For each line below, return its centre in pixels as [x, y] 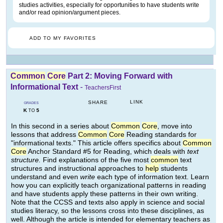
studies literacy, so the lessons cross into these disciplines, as [108, 211]
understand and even [46, 177]
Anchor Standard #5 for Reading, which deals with [107, 152]
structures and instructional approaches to [78, 168]
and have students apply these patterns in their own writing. [105, 194]
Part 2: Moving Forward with [119, 76]
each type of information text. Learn [152, 177]
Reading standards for [161, 135]
